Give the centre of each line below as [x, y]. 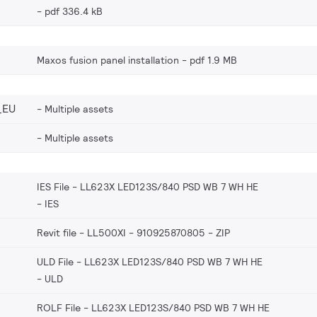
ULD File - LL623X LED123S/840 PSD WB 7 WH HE [150, 261]
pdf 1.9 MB [213, 60]
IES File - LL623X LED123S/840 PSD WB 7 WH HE [148, 186]
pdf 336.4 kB [74, 11]
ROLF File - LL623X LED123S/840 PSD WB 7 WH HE [153, 307]
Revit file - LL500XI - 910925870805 [121, 232]
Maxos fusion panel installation [108, 60]
